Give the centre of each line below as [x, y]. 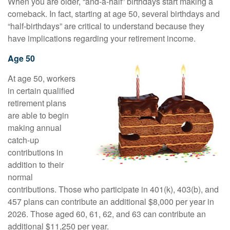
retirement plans [37, 103]
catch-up [23, 140]
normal [20, 177]
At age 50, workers [42, 78]
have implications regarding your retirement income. [102, 38]
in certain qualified [41, 91]
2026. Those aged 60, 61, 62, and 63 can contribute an [107, 214]
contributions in [35, 152]
